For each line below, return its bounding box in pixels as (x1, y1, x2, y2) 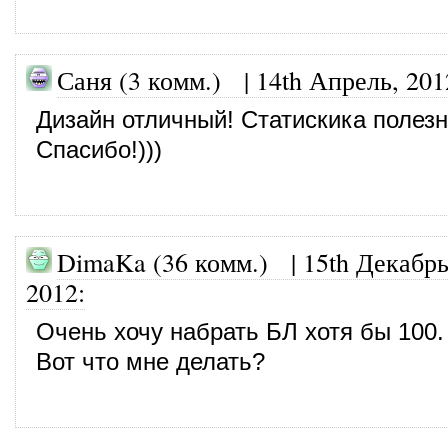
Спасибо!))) (36, 136, 162, 163)
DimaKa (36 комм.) (57, 244, 268, 279)
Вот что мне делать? (36, 348, 265, 375)
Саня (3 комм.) (57, 62, 221, 97)
